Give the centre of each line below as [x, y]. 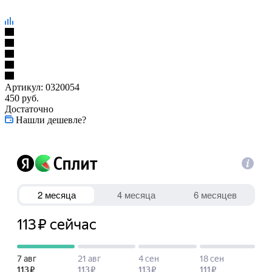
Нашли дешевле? [51, 120]
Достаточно [29, 109]
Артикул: [24, 87]
